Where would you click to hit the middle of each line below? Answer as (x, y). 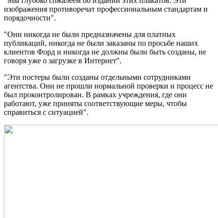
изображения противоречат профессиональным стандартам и (106, 9)
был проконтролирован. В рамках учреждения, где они (95, 94)
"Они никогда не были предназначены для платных (90, 34)
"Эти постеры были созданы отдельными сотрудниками (97, 77)
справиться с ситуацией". (46, 112)
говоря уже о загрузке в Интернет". (63, 60)
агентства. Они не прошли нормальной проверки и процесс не (109, 86)
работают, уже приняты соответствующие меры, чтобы (95, 103)
